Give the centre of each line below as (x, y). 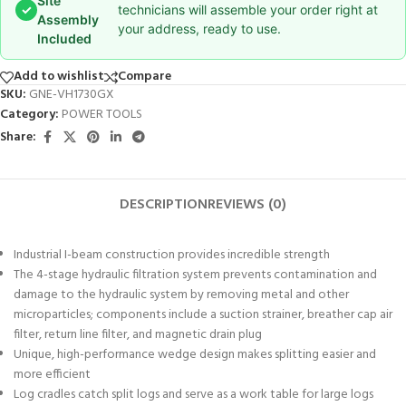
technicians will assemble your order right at (248, 10)
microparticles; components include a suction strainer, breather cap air (203, 314)
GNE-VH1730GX (72, 94)
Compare (145, 77)
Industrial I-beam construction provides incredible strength (172, 255)
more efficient (52, 374)
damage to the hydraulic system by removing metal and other (181, 295)
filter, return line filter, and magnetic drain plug (138, 334)
